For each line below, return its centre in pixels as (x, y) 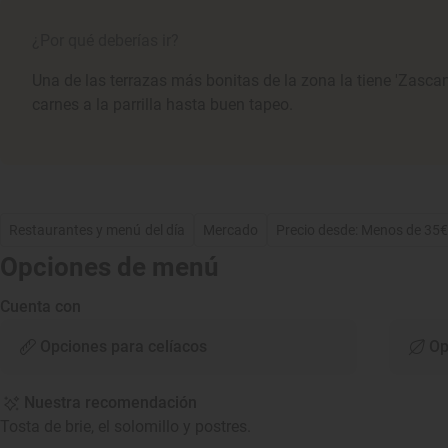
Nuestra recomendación (110, 402)
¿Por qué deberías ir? (105, 40)
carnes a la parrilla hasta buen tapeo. (162, 104)
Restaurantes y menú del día (97, 230)
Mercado (230, 230)
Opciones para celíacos (123, 346)
